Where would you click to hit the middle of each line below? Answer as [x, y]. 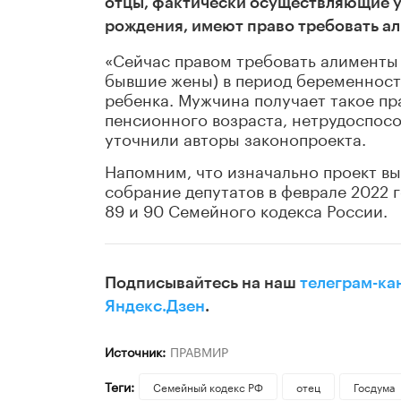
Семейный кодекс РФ [208, 387]
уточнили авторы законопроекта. [235, 137]
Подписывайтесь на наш [202, 283]
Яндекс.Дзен [155, 307]
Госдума [374, 387]
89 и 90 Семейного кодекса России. [246, 209]
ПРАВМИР [199, 351]
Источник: [135, 351]
